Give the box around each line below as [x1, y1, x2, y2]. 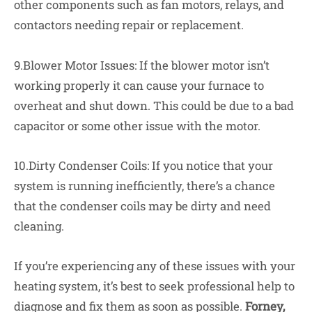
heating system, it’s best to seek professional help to [14, 278, 295, 295]
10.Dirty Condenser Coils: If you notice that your [14, 157, 273, 173]
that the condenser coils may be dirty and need [14, 197, 271, 214]
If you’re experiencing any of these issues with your [14, 258, 295, 274]
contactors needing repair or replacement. [14, 17, 244, 33]
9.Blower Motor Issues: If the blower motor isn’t [14, 56, 270, 73]
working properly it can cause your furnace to [14, 77, 264, 93]
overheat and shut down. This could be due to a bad [14, 97, 294, 114]
